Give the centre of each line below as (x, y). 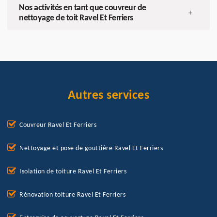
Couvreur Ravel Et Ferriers (58, 125)
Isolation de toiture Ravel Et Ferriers (73, 172)
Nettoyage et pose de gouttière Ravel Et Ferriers (91, 149)
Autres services (108, 96)
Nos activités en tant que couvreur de (83, 8)
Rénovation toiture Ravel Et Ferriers (72, 195)
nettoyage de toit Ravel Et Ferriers (76, 18)
